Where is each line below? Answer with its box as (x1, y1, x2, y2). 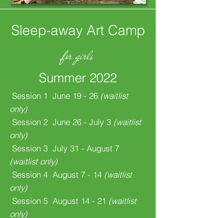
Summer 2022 (39, 70, 117, 86)
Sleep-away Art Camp (11, 22, 145, 38)
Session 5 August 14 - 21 (10, 196, 109, 206)
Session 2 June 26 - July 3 (10, 117, 113, 127)
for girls (62, 45, 93, 66)
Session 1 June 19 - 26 (10, 91, 100, 101)
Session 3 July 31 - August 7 (10, 143, 119, 153)
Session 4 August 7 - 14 (10, 169, 104, 180)
